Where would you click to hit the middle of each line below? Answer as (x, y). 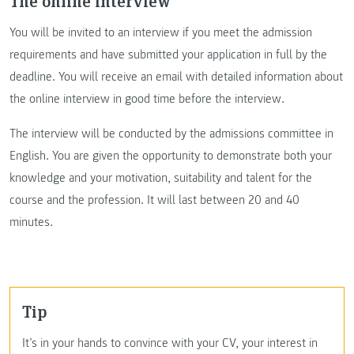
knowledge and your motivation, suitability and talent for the (161, 177)
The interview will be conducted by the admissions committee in (171, 133)
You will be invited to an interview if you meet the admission (161, 32)
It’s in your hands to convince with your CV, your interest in (170, 343)
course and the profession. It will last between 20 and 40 (154, 200)
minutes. (31, 222)
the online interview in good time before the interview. (147, 98)
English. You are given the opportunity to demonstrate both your (171, 155)
